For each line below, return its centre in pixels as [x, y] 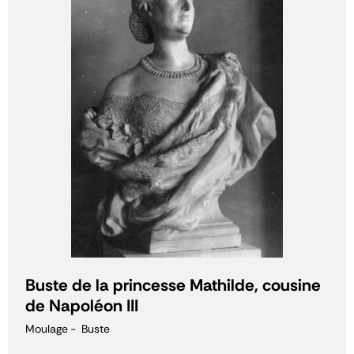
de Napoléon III [82, 306]
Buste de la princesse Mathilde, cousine [173, 285]
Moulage [47, 329]
